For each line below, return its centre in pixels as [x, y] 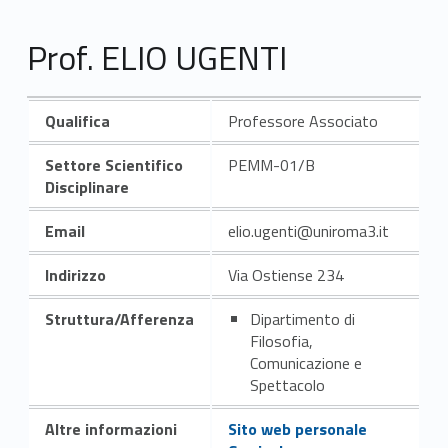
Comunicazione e [305, 362]
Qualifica [77, 120]
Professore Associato [302, 120]
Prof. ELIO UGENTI [156, 57]
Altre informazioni [110, 428]
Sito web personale [297, 428]
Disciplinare [86, 186]
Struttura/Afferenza [119, 318]
